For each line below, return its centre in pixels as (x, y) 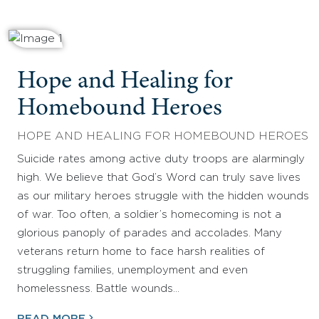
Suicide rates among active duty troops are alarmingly (161, 159)
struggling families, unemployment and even (132, 270)
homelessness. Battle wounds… (98, 288)
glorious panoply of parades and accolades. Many (150, 233)
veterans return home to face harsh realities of (141, 251)
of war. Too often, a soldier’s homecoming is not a (149, 214)
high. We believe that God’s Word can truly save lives (159, 177)
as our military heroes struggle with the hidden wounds (163, 196)
